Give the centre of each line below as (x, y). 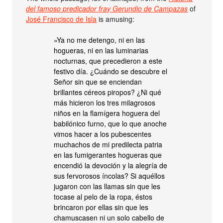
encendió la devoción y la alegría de (111, 165)
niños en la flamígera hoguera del (107, 113)
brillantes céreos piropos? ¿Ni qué (108, 92)
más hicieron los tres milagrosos (105, 103)
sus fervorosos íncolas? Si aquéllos (110, 176)
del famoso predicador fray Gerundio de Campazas (107, 8)
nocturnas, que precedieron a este (108, 61)
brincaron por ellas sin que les (101, 207)
